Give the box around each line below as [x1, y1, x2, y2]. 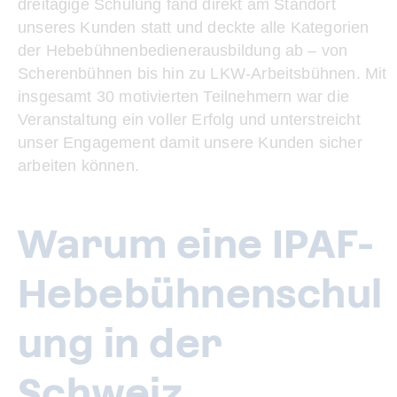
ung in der [18, 321, 223, 366]
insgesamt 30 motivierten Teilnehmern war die [18, 88, 349, 105]
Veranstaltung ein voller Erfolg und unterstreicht [18, 111, 361, 128]
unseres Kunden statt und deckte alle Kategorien [18, 19, 370, 36]
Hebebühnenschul [18, 271, 383, 316]
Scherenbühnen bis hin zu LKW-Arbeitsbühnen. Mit [18, 65, 387, 82]
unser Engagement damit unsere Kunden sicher [18, 134, 362, 152]
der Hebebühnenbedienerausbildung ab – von [18, 42, 348, 59]
